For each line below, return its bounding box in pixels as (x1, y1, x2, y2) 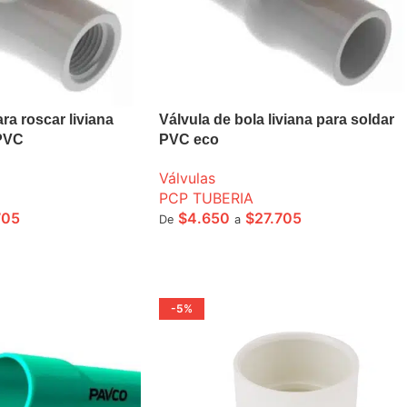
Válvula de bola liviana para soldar (158, 111, 394, 127)
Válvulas (158, 168, 215, 187)
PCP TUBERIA (158, 188, 253, 207)
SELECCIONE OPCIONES (169, 239, 310, 254)
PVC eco (158, 131, 219, 147)
